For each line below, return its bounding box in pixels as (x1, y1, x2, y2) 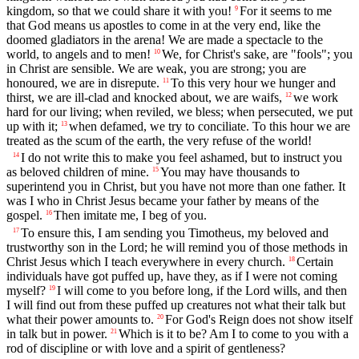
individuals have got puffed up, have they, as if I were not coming (6, 268, 337, 283)
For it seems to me (240, 4, 332, 18)
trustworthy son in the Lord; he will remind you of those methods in (6, 240, 348, 254)
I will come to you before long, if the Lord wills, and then (57, 283, 347, 297)
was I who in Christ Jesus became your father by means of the (6, 194, 319, 208)
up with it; (6, 119, 58, 134)
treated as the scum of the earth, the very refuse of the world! (6, 134, 312, 148)
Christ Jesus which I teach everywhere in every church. (6, 254, 285, 268)
